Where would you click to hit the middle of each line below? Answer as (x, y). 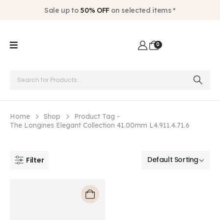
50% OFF (95, 10)
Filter (35, 160)
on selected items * (142, 10)
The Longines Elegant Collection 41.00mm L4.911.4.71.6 (100, 125)
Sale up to (62, 10)
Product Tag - (98, 116)
